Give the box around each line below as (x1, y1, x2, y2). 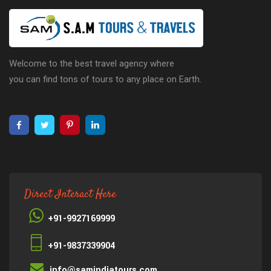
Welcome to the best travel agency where (9, 58, 174, 69)
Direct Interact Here (24, 186, 116, 203)
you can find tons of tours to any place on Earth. (9, 74, 201, 85)
